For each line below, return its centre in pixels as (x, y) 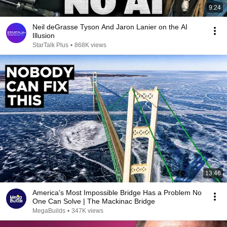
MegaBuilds (49, 211)
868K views (90, 45)
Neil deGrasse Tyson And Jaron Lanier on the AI (110, 27)
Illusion (44, 35)
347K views (87, 211)
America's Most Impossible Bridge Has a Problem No (117, 193)
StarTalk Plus (50, 45)
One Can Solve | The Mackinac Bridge (119, 201)
